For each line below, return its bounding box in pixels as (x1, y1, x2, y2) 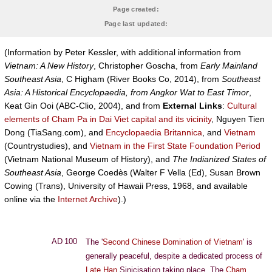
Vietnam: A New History (4, 61, 93, 70)
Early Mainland (200, 61, 257, 70)
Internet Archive (58, 194, 118, 204)
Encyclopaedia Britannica (106, 127, 202, 137)
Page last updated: (104, 20, 168, 27)
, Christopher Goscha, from (93, 61, 200, 70)
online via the (4, 194, 58, 204)
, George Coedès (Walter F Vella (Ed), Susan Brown (61, 168, 260, 177)
